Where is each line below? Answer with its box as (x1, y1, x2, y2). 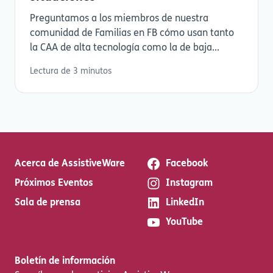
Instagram (166, 179, 213, 188)
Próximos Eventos (15, 179, 93, 188)
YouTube (166, 218, 203, 227)
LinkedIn (166, 198, 204, 208)
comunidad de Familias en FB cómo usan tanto (30, 28, 234, 38)
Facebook (166, 159, 208, 169)
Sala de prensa (15, 198, 80, 208)
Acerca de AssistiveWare (15, 159, 125, 169)
